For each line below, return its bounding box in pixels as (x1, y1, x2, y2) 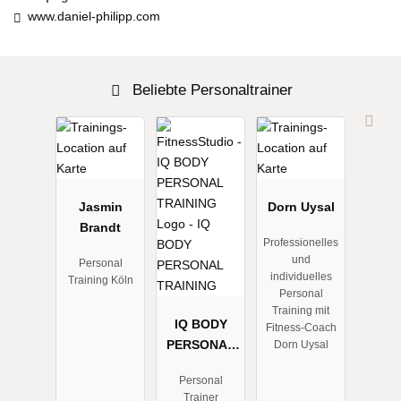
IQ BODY (174, 316, 227, 331)
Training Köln (67, 274, 133, 287)
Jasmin (78, 199, 123, 214)
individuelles (269, 270, 332, 284)
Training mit (272, 304, 329, 318)
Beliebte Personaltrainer (128, 81, 294, 99)
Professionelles (263, 236, 338, 250)
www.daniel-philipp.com (27, 8, 160, 23)
